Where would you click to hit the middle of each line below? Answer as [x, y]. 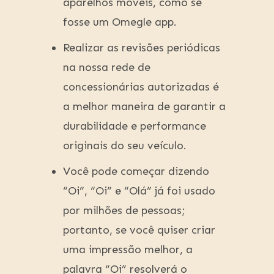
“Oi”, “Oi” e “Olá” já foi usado [139, 191]
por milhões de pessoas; [124, 211]
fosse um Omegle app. [120, 22]
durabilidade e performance [135, 126]
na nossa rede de [107, 68]
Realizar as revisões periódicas [142, 48]
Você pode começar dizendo [136, 172]
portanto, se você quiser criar [139, 230]
